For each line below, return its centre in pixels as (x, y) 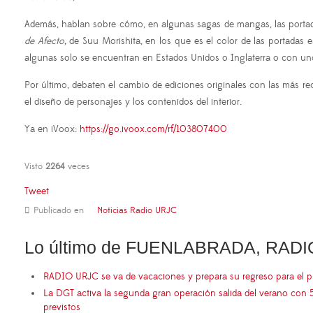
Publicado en (59, 211)
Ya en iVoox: (52, 130)
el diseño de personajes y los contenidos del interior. (133, 102)
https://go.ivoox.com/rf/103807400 (153, 130)
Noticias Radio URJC (137, 211)
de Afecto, (45, 42)
